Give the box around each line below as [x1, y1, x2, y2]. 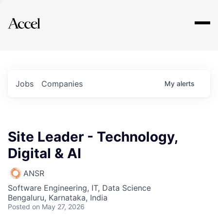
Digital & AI [8, 145, 81, 162]
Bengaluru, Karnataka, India [8, 193, 108, 202]
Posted [8, 202, 30, 211]
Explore [23, 11, 53, 23]
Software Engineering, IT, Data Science [8, 183, 151, 193]
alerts [177, 79, 195, 88]
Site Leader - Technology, [8, 128, 178, 145]
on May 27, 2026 [32, 202, 85, 211]
